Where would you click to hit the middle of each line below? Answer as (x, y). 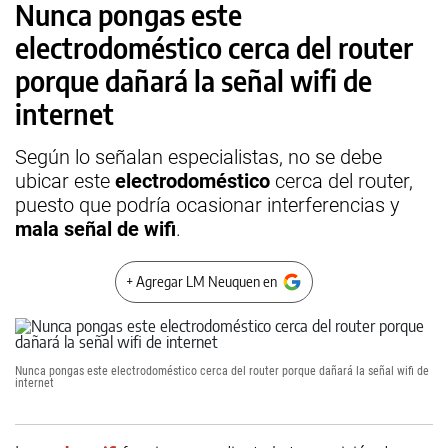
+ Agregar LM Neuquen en (201, 281)
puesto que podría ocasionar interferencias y (207, 205)
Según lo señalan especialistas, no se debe (198, 157)
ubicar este (65, 181)
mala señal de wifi (95, 229)
